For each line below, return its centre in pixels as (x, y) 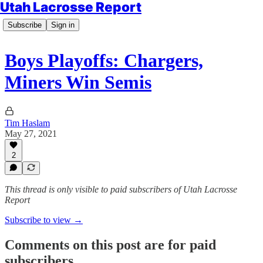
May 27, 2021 (31, 133)
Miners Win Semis (78, 82)
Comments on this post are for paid (110, 245)
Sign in (63, 25)
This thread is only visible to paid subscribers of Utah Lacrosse (121, 189)
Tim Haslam (27, 123)
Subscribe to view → (44, 220)
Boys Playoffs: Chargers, (104, 61)
